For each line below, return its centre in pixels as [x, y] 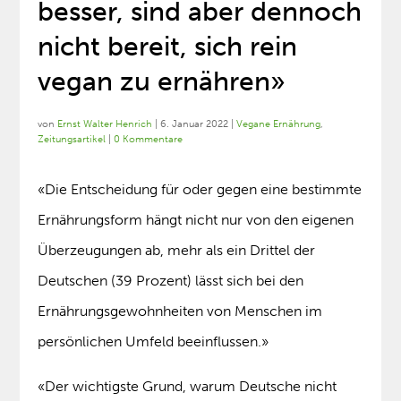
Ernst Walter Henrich [105, 124]
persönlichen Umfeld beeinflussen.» [154, 342]
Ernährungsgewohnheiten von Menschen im [180, 311]
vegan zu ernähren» [162, 82]
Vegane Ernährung [279, 124]
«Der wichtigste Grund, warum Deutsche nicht [188, 387]
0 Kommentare [149, 140]
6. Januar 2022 [195, 124]
